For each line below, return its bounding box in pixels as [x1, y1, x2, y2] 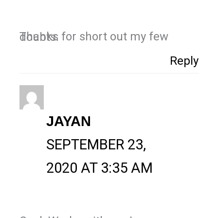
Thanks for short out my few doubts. [19, 30, 59, 44]
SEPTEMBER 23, [46, 136, 146, 153]
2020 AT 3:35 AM [46, 159, 153, 176]
